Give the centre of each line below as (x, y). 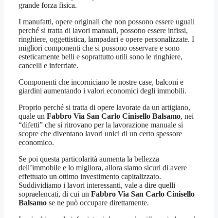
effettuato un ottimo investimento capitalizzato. (90, 176)
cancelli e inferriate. (48, 65)
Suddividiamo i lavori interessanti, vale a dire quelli (97, 185)
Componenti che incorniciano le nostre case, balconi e (101, 82)
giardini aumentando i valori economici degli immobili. (102, 91)
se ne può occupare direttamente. (98, 202)
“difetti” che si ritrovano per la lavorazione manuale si (101, 125)
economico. (36, 142)
